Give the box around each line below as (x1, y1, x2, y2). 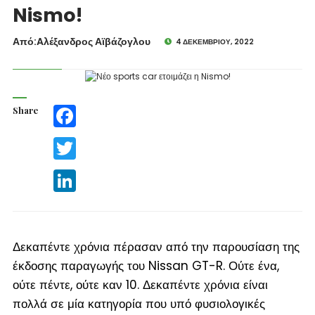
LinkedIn (75, 168, 110, 181)
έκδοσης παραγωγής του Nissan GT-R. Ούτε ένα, (12, 257, 279, 274)
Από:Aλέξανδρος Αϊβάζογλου (12, 34, 150, 49)
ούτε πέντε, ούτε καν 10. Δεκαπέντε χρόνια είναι (12, 276, 268, 293)
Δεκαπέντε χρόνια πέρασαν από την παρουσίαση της (12, 238, 300, 255)
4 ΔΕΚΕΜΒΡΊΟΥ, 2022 (175, 37, 254, 47)
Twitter (75, 136, 103, 148)
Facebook (75, 103, 118, 116)
